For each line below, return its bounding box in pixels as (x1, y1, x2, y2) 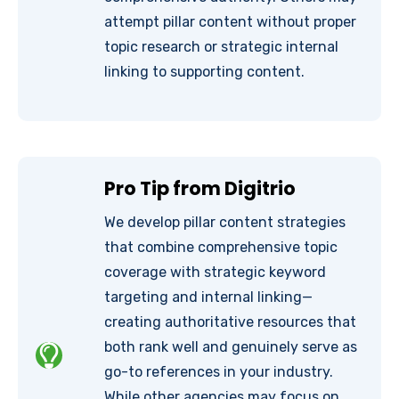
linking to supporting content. (104, 63, 305, 81)
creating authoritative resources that (104, 313, 357, 331)
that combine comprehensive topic (104, 239, 338, 256)
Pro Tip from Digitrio (104, 175, 297, 202)
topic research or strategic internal (104, 38, 339, 56)
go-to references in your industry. (104, 363, 334, 381)
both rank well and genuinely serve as (104, 338, 358, 356)
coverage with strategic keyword (104, 264, 327, 281)
